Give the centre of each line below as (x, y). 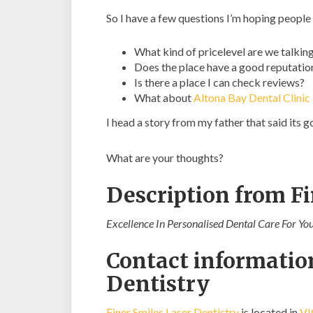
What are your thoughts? (165, 158)
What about (164, 97)
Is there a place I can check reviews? (219, 82)
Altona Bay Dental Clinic (252, 97)
